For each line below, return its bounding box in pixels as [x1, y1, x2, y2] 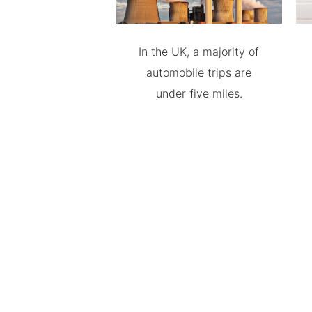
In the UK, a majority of [139, 45, 260, 58]
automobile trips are [146, 65, 252, 79]
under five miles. [155, 86, 242, 100]
